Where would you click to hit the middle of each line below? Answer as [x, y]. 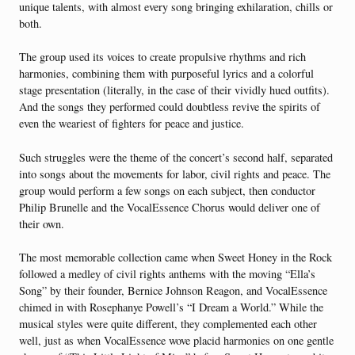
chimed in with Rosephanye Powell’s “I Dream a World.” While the [171, 307]
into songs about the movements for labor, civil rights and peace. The [175, 174]
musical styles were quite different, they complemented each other [168, 324]
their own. [42, 223]
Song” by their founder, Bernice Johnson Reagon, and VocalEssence [173, 291]
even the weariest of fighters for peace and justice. [132, 124]
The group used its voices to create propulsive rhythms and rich [162, 57]
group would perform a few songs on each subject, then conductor [167, 190]
